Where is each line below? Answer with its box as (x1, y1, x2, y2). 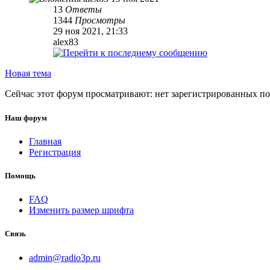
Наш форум (5, 113, 47, 122)
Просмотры (75, 15, 125, 26)
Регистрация (29, 146, 81, 157)
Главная (29, 136, 61, 146)
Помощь (5, 171, 36, 180)
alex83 (53, 37, 78, 48)
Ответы (65, 4, 102, 15)
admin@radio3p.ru (29, 252, 101, 263)
